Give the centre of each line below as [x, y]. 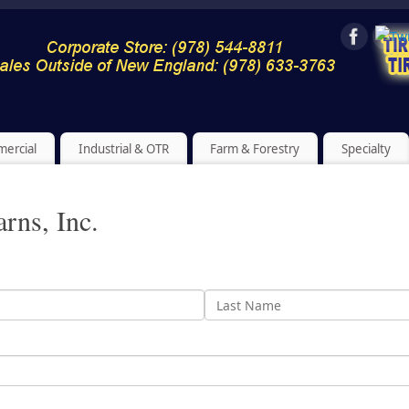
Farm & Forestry [255, 148]
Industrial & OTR [123, 148]
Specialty [367, 148]
